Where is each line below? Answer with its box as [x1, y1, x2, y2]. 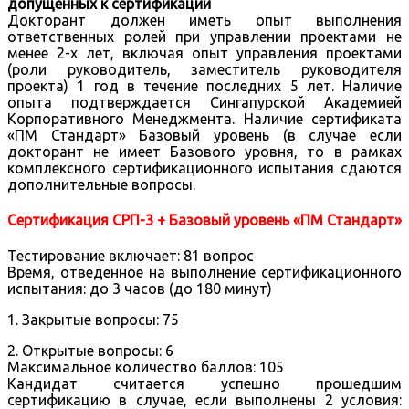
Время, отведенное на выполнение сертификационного [7, 264, 402, 281]
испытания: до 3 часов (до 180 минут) [7, 280, 272, 298]
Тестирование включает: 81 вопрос [7, 247, 254, 265]
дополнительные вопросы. [7, 175, 195, 193]
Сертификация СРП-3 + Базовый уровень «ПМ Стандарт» [7, 211, 402, 228]
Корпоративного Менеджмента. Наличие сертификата [7, 110, 402, 127]
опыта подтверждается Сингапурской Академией [7, 93, 402, 110]
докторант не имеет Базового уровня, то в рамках [7, 142, 402, 160]
